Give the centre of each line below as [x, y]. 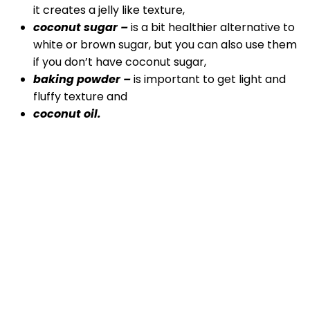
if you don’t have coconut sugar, [120, 62]
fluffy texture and [80, 97]
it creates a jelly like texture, [109, 10]
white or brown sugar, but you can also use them [165, 45]
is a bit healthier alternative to [213, 28]
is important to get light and [208, 80]
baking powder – [82, 80]
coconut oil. [67, 114]
